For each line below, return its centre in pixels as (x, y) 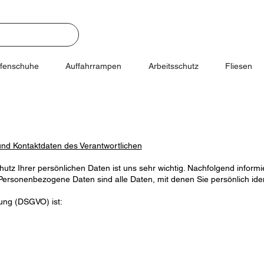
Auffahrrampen (94, 66)
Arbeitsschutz (173, 66)
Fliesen (238, 66)
